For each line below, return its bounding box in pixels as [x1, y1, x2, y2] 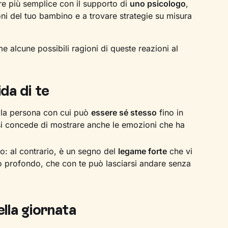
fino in [156, 107, 183, 118]
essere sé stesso [91, 107, 157, 118]
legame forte [118, 146, 167, 157]
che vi [166, 146, 192, 157]
